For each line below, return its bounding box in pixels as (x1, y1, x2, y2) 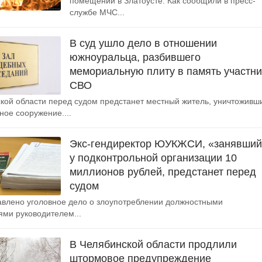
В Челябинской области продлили (70, 239, 237, 250)
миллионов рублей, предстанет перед (70, 166, 256, 178)
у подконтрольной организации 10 (70, 152, 237, 164)
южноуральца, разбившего (70, 51, 201, 63)
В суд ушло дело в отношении (70, 37, 217, 49)
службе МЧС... (70, 8, 125, 17)
